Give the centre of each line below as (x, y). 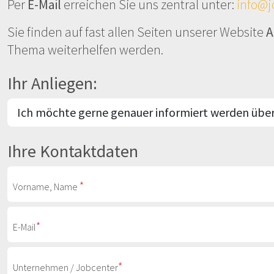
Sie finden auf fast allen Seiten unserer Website (137, 32)
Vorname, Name (46, 187)
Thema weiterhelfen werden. (85, 50)
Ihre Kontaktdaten (73, 151)
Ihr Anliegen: (52, 83)
